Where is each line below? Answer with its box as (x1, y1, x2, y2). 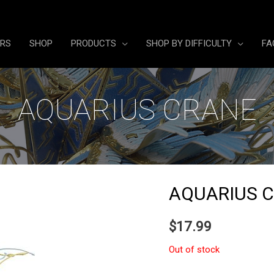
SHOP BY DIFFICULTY (146, 38, 232, 49)
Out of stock (169, 244, 220, 256)
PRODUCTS (71, 38, 116, 49)
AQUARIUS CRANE (17, 92, 257, 128)
